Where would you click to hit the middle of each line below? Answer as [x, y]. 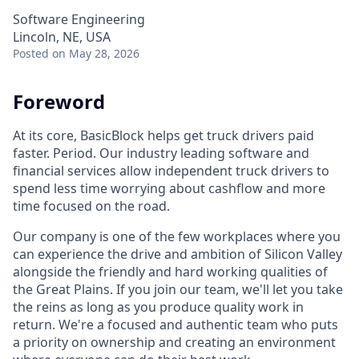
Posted [31, 53]
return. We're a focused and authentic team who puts [175, 324]
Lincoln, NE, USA [62, 37]
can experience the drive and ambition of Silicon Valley [177, 254]
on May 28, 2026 [96, 53]
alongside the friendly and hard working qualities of [170, 271]
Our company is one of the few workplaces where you [177, 236]
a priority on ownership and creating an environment [174, 342]
